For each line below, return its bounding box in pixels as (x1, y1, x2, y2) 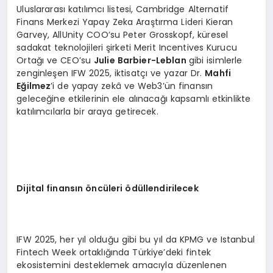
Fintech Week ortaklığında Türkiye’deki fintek (16, 246, 211, 259)
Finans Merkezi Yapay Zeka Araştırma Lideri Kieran (16, 16, 233, 29)
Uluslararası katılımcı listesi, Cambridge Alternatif (16, 3, 229, 16)
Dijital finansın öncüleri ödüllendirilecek (16, 182, 199, 195)
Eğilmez (16, 80, 51, 93)
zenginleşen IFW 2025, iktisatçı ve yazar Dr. (16, 67, 205, 80)
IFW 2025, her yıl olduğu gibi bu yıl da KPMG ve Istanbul (16, 233, 255, 246)
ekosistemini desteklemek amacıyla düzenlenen (16, 259, 227, 272)
